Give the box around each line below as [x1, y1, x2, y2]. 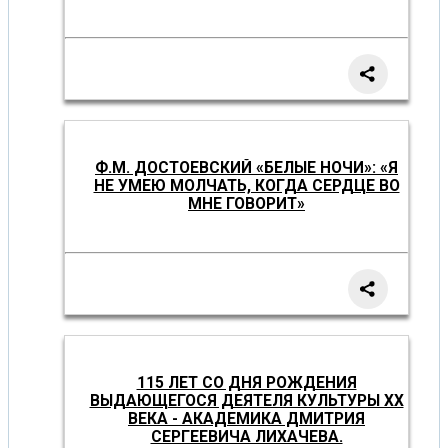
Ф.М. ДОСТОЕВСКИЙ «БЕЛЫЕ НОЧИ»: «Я [95, 159, 398, 178]
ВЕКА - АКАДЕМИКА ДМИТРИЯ [128, 410, 365, 429]
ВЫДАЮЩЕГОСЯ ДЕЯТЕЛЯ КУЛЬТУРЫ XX [89, 392, 404, 411]
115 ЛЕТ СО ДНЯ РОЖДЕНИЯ [136, 374, 357, 393]
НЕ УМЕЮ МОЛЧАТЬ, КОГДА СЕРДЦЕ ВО [93, 177, 400, 196]
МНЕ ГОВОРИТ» [188, 195, 305, 214]
